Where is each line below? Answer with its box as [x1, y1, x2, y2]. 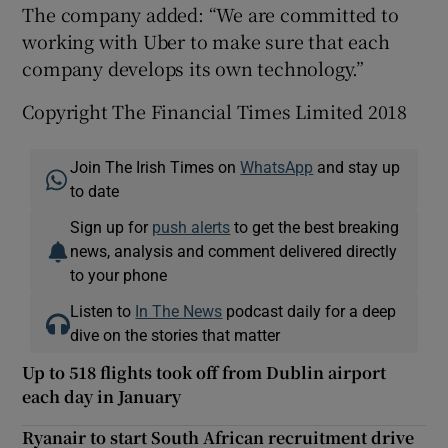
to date [70, 182, 120, 199]
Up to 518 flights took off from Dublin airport [22, 360, 387, 384]
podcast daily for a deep [222, 302, 397, 319]
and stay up [313, 158, 401, 175]
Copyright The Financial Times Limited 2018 [22, 97, 408, 124]
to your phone [70, 266, 168, 283]
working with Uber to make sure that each [22, 27, 390, 54]
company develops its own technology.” [22, 54, 365, 81]
